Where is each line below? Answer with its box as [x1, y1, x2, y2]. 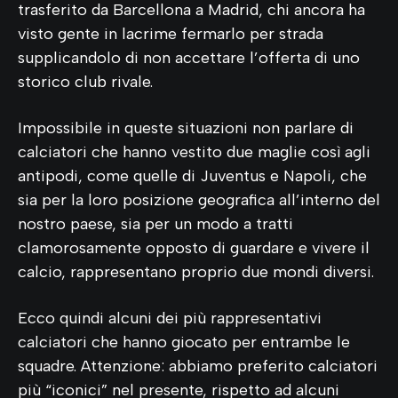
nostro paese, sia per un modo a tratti [18, 213, 293, 234]
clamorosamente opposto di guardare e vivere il [18, 237, 370, 258]
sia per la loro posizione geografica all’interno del [18, 189, 380, 210]
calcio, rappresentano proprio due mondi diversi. [18, 261, 374, 282]
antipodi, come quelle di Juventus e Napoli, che [18, 165, 367, 186]
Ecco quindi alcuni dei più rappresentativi [18, 307, 322, 328]
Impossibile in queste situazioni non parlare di [18, 117, 354, 138]
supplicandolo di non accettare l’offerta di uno [18, 47, 360, 68]
